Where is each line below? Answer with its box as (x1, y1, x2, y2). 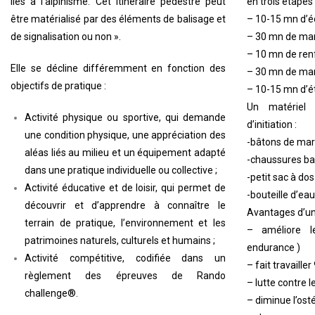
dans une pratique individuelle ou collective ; (25, 164, 217, 176)
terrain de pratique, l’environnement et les (25, 217, 226, 229)
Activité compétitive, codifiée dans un (25, 252, 226, 264)
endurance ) (247, 241, 300, 253)
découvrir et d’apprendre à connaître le (25, 199, 226, 211)
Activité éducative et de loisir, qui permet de (25, 181, 226, 193)
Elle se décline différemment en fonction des (11, 62, 226, 74)
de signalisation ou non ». (11, 30, 121, 42)
